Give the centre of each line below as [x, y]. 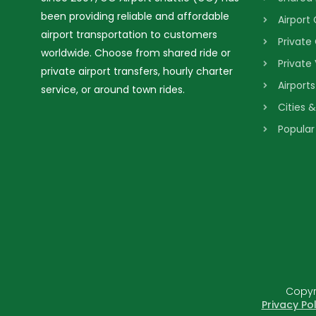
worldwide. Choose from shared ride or [136, 53]
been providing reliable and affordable [135, 16]
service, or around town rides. [113, 90]
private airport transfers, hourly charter [137, 71]
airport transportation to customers [129, 35]
